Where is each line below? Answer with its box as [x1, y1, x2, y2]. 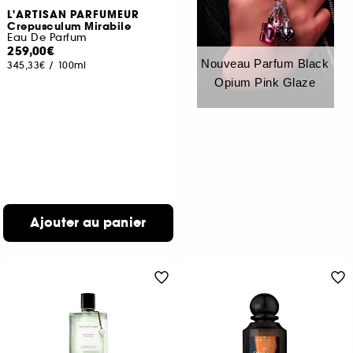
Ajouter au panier [30, 214, 147, 232]
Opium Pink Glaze [214, 76, 315, 89]
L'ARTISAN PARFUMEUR [7, 8, 140, 22]
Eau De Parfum [7, 31, 87, 44]
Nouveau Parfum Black [201, 57, 329, 70]
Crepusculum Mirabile [7, 20, 132, 34]
